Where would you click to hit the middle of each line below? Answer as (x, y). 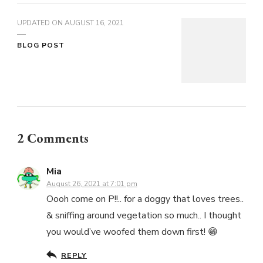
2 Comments (53, 139)
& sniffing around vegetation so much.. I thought (144, 216)
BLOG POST (41, 45)
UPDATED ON (41, 23)
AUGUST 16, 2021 (94, 23)
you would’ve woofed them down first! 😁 (132, 232)
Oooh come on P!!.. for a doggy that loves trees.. (145, 199)
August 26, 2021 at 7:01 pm (92, 184)
